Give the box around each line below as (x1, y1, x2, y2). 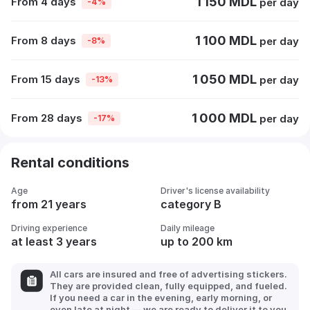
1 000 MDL (192, 111, 259, 125)
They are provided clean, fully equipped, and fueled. (50, 280, 287, 291)
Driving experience (11, 223, 87, 233)
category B (161, 197, 221, 211)
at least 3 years (11, 235, 97, 248)
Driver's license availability (161, 185, 270, 196)
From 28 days (11, 111, 82, 125)
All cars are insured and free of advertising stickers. (50, 268, 287, 280)
